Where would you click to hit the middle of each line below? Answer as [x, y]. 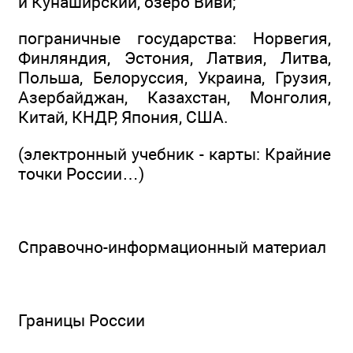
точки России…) [81, 173]
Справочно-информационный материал [172, 247]
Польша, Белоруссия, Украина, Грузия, [175, 78]
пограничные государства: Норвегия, [175, 39]
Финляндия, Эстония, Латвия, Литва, [175, 58]
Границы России [82, 321]
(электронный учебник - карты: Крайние [175, 154]
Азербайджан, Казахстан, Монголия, [175, 98]
